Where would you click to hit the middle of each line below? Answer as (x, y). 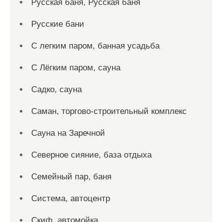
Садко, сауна (56, 89)
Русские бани (58, 24)
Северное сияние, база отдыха (91, 155)
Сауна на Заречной (68, 133)
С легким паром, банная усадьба (95, 46)
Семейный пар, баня (71, 177)
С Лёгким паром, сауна (76, 68)
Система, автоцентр (71, 198)
